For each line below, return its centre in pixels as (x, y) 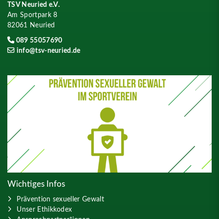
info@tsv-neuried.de (48, 50)
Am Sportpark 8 (33, 15)
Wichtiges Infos (36, 184)
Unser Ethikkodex (44, 209)
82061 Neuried (31, 25)
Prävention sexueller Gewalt (60, 199)
